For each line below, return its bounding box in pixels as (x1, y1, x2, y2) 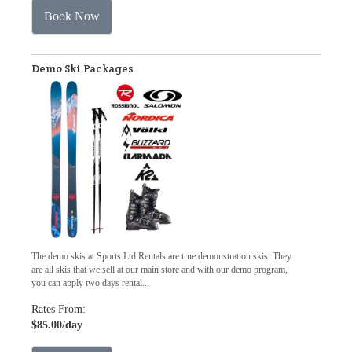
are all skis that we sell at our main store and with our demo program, (31, 264, 288, 275)
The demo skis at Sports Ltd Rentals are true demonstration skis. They (31, 251, 291, 262)
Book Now (44, 9, 100, 23)
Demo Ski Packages (31, 61, 134, 75)
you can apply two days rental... (31, 277, 149, 288)
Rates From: (31, 303, 86, 315)
